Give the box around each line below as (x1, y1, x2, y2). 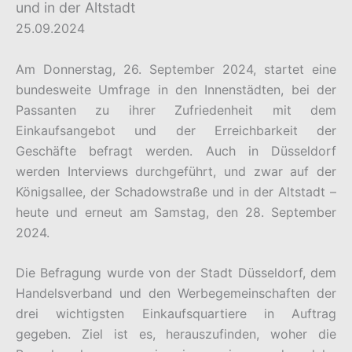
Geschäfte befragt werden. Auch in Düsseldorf (16, 142, 336, 159)
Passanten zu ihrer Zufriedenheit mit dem (16, 101, 336, 118)
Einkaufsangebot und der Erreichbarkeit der (16, 122, 336, 138)
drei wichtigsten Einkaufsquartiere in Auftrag (16, 306, 336, 322)
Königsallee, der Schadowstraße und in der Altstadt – (16, 183, 336, 200)
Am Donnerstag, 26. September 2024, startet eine (16, 60, 336, 77)
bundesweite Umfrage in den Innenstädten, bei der (16, 81, 336, 97)
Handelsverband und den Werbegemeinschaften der (16, 285, 336, 302)
